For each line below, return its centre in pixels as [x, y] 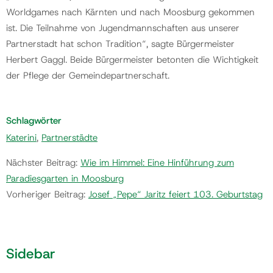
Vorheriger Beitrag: [47, 194]
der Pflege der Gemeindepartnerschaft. [88, 76]
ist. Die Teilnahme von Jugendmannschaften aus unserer [123, 28]
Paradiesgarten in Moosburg [65, 179]
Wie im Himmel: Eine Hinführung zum [157, 163]
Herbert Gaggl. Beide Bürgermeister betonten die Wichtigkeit [132, 60]
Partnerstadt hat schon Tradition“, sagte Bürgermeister [120, 44]
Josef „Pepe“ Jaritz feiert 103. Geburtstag [175, 194]
